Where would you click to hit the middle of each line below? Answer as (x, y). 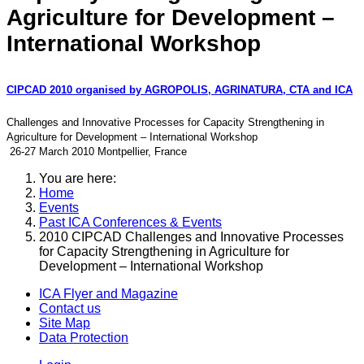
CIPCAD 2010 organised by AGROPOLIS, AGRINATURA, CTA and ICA (180, 89)
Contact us (70, 308)
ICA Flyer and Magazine (108, 293)
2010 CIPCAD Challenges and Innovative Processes (191, 236)
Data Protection (84, 337)
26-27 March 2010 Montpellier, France (97, 151)
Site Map (65, 323)
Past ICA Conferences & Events (130, 222)
